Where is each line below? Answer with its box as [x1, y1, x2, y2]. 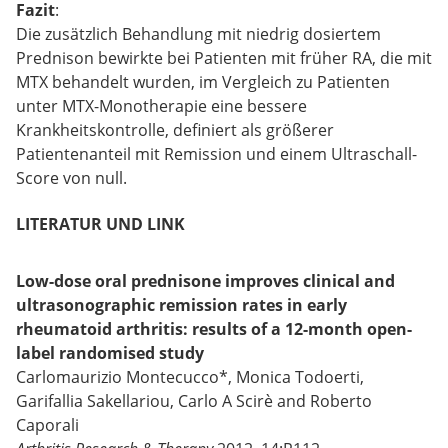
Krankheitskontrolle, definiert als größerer [16, 118, 334, 141]
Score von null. [16, 166, 127, 189]
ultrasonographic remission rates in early [16, 294, 347, 317]
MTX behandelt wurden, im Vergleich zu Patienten [16, 70, 390, 93]
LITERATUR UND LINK [16, 212, 185, 235]
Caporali [16, 414, 79, 437]
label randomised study [16, 342, 204, 365]
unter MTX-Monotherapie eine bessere [16, 94, 307, 117]
